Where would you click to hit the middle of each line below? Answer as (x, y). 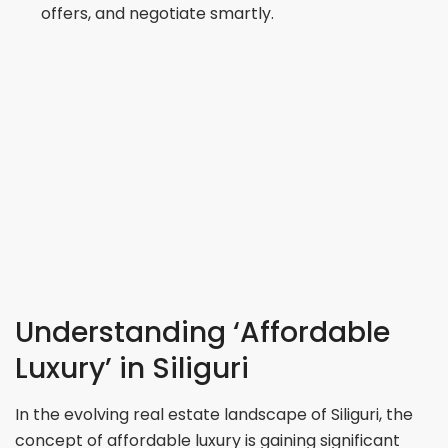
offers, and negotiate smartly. (158, 14)
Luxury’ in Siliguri (132, 368)
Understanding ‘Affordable (203, 332)
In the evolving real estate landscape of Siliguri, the (214, 414)
